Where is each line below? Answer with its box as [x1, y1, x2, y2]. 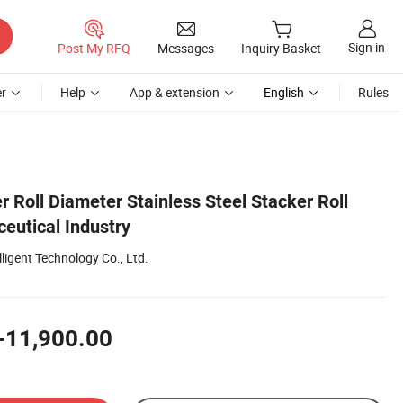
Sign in [348, 39, 385, 57]
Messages [157, 39, 214, 57]
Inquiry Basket [241, 40, 321, 58]
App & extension [130, 84, 219, 101]
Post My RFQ [58, 39, 130, 57]
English [264, 84, 304, 101]
